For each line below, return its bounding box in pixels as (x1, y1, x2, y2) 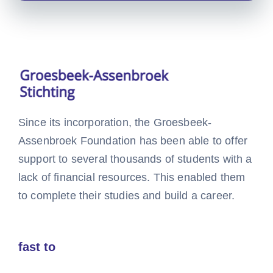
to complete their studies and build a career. (18, 189, 235, 202)
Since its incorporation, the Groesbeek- (18, 116, 212, 129)
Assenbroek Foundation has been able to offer (18, 134, 248, 147)
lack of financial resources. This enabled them (18, 171, 246, 183)
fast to (18, 239, 55, 253)
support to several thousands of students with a (18, 152, 252, 165)
